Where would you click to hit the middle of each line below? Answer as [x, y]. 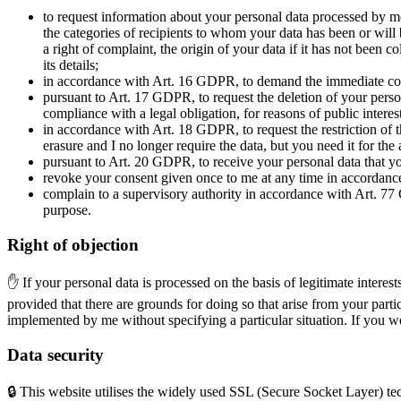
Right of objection [73, 245]
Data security [55, 354]
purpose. [67, 210]
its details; [71, 65]
